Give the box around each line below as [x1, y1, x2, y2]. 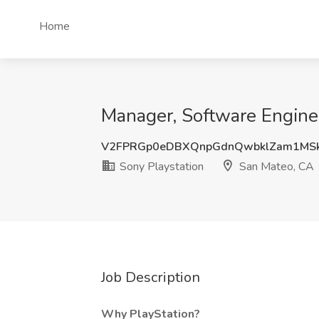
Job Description [101, 268, 200, 287]
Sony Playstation [117, 159, 204, 174]
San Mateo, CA [236, 159, 314, 174]
